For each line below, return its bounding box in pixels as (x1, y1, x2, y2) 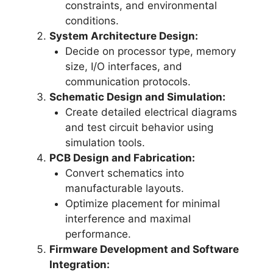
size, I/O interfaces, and (65, 60, 182, 73)
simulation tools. (65, 136, 145, 149)
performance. (65, 227, 131, 240)
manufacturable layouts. (65, 182, 184, 194)
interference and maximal (65, 212, 191, 225)
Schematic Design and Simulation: (49, 90, 225, 103)
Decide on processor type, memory (65, 44, 236, 57)
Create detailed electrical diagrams (65, 105, 237, 118)
